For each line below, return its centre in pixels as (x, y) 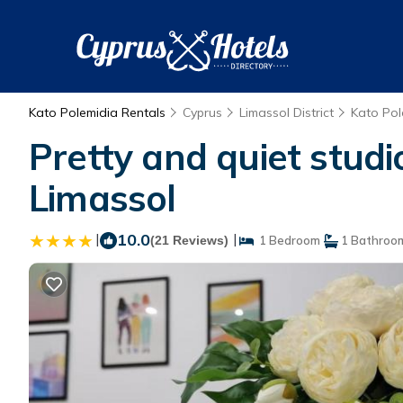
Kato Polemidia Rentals (99, 112)
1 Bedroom (287, 240)
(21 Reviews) (189, 240)
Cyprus (202, 112)
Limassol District (287, 112)
